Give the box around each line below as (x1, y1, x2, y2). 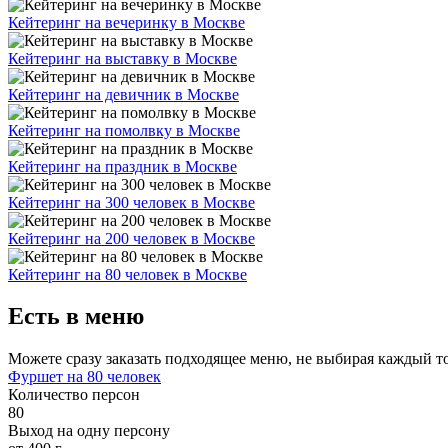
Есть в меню (8, 303, 144, 330)
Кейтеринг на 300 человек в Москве (8, 193, 255, 211)
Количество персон (8, 386, 140, 404)
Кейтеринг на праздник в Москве (8, 157, 237, 175)
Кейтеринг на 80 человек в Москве (8, 265, 247, 283)
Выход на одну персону (8, 422, 170, 440)
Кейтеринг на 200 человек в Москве (8, 229, 255, 247)
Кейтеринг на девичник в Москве (8, 85, 239, 103)
